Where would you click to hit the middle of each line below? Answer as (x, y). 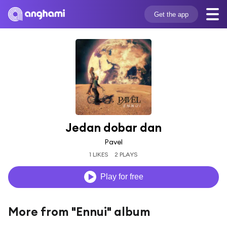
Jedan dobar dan (113, 127)
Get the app (171, 14)
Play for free (122, 177)
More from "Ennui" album (79, 211)
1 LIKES (99, 154)
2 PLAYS (126, 154)
